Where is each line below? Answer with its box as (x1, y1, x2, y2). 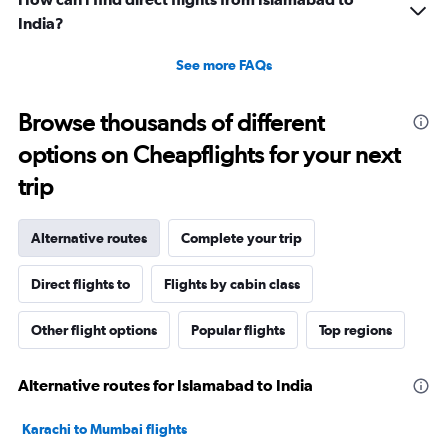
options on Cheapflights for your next (18, 139, 400, 169)
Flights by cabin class (164, 275, 300, 292)
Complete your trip (181, 229, 302, 246)
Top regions (319, 321, 392, 338)
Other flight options (31, 321, 157, 338)
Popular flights (191, 321, 285, 338)
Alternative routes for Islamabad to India (18, 375, 313, 394)
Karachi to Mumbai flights (22, 420, 187, 437)
